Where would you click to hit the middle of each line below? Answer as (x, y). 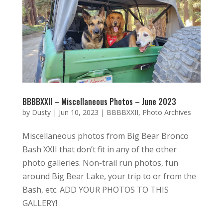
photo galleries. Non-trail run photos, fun (100, 163)
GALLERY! (40, 203)
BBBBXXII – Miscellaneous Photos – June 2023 (99, 101)
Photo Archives (167, 112)
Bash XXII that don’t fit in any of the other (99, 149)
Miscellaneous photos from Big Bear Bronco (105, 136)
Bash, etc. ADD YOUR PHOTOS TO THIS (95, 189)
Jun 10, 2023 (78, 112)
